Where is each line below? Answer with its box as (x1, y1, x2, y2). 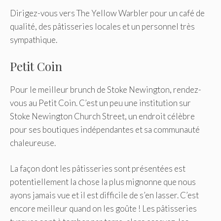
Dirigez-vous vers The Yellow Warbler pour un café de (10, 8, 205, 19)
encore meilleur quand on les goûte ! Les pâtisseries (10, 203, 197, 214)
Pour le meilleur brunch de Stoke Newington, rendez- (10, 84, 201, 95)
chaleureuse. (10, 137, 56, 148)
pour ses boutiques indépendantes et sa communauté (10, 124, 200, 135)
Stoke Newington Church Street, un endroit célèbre (10, 110, 195, 121)
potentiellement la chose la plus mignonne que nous (10, 177, 196, 187)
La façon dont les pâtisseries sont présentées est (10, 163, 185, 174)
